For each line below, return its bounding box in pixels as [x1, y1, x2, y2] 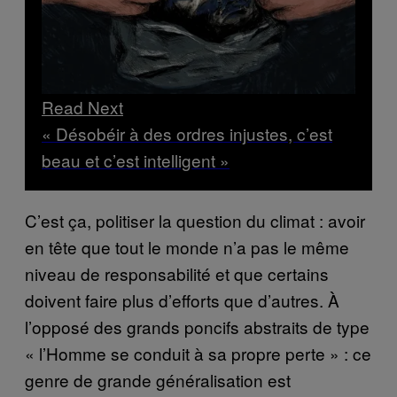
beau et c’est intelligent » [42, 147, 230, 172]
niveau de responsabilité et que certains [25, 261, 329, 285]
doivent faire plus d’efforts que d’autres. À [25, 287, 339, 312]
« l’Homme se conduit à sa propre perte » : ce [25, 340, 371, 365]
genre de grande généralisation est [25, 367, 291, 392]
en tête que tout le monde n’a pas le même [25, 234, 349, 259]
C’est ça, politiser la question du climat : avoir [25, 207, 365, 232]
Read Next [42, 94, 123, 119]
